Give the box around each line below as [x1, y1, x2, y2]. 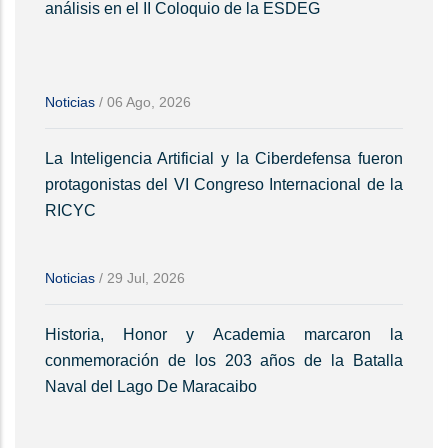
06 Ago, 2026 [107, 94, 191, 111]
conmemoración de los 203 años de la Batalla [45, 352, 403, 370]
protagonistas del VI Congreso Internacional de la [45, 176, 403, 194]
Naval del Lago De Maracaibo [45, 378, 257, 396]
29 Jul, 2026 [107, 270, 185, 287]
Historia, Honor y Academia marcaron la [45, 326, 403, 344]
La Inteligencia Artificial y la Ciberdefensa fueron [45, 150, 403, 168]
